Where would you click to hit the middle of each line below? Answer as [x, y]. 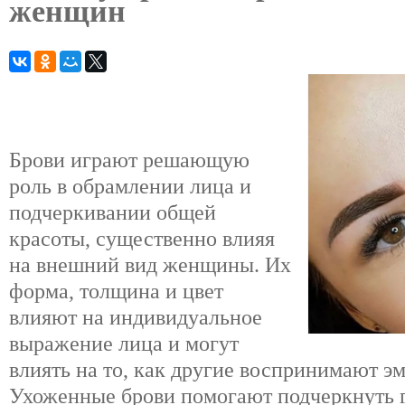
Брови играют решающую [129, 160]
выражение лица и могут [124, 344]
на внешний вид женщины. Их [150, 265]
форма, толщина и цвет [116, 292]
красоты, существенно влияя [142, 239]
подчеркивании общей [113, 213]
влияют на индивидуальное [136, 318]
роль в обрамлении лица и [130, 187]
